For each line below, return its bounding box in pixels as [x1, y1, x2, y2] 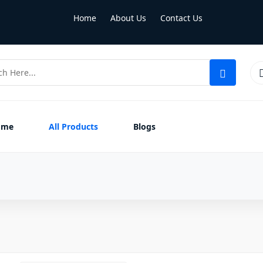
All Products [49, 121, 98, 132]
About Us [110, 12, 146, 23]
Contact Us [160, 12, 203, 23]
